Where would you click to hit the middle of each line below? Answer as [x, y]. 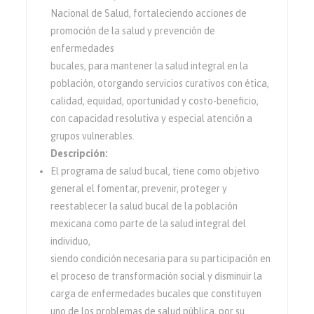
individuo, [71, 241]
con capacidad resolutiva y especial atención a [152, 118]
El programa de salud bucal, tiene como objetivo [155, 171]
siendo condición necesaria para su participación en [161, 259]
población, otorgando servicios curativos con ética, [160, 83]
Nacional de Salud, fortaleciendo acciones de [149, 13]
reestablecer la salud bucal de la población [144, 206]
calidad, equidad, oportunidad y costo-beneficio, [155, 101]
